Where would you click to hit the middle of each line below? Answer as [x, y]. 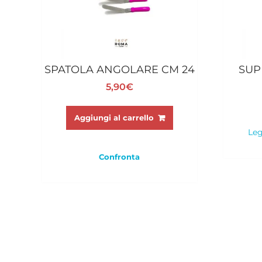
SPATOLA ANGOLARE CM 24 [119, 69]
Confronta [120, 156]
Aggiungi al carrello [114, 117]
